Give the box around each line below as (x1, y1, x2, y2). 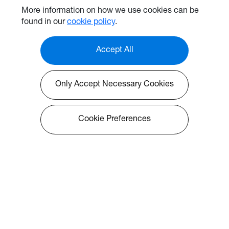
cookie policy (67, 18, 115, 27)
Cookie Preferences (78, 116, 151, 124)
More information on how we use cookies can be (21, 7, 199, 15)
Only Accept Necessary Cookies (55, 81, 174, 89)
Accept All (96, 47, 133, 55)
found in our (21, 18, 67, 27)
